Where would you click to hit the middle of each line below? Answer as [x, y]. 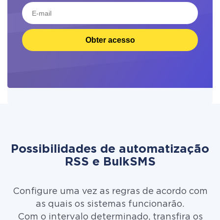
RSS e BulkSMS [110, 162]
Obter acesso [110, 40]
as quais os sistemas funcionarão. [110, 204]
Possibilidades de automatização [110, 149]
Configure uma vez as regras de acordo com [110, 192]
